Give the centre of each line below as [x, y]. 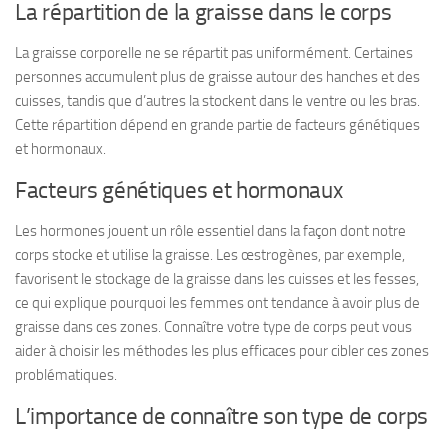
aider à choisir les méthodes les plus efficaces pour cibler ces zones [222, 351]
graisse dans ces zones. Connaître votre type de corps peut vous [213, 327]
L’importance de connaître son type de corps [222, 416]
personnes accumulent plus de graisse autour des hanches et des [217, 77]
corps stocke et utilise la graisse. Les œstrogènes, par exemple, [210, 255]
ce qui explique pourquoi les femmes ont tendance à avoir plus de [217, 303]
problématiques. [66, 375]
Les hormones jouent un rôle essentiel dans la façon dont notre [210, 231]
